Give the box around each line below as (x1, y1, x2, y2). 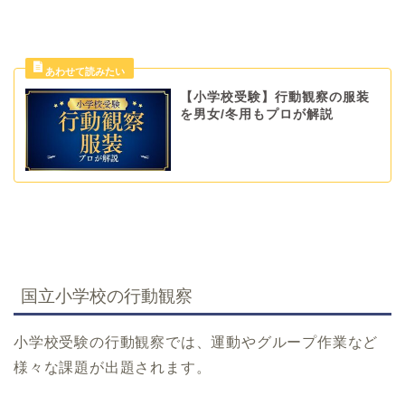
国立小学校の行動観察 (21, 287, 193, 306)
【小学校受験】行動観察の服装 (179, 90, 370, 105)
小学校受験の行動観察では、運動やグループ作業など (14, 334, 379, 351)
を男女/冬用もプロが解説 (179, 108, 334, 122)
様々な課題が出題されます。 (14, 360, 212, 376)
